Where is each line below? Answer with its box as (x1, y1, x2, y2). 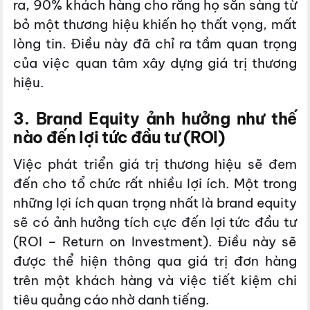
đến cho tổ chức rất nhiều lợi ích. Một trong (13, 175, 297, 192)
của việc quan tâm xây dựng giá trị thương (13, 55, 297, 72)
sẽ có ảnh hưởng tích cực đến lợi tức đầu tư (13, 214, 297, 231)
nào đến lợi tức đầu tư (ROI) (13, 127, 225, 147)
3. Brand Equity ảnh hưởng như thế (13, 108, 297, 129)
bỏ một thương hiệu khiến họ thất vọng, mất (13, 16, 297, 33)
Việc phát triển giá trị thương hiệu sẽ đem (13, 156, 297, 173)
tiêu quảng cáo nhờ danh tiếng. (13, 291, 210, 309)
